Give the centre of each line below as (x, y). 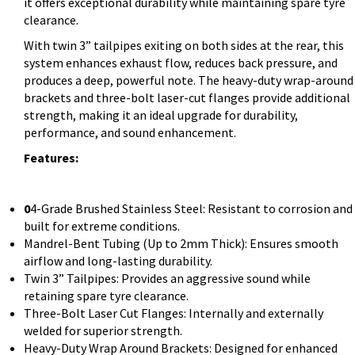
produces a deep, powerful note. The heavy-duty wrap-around (189, 80)
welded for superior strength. (103, 331)
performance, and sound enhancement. (130, 133)
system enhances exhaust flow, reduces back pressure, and (181, 63)
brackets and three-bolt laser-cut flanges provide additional (187, 98)
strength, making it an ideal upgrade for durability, (161, 115)
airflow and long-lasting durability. (118, 261)
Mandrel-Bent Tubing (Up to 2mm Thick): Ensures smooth (181, 244)
